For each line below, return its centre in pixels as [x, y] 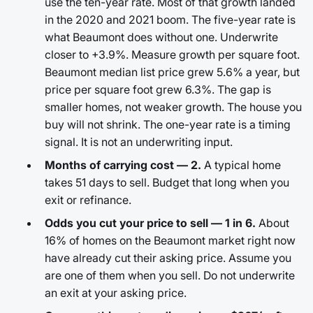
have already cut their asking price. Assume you [168, 258]
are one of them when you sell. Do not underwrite [170, 275]
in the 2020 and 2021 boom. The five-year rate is [170, 20]
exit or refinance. [88, 200]
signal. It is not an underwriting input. [139, 142]
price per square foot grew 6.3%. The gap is [158, 89]
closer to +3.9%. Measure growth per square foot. [172, 54]
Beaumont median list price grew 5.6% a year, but [172, 72]
